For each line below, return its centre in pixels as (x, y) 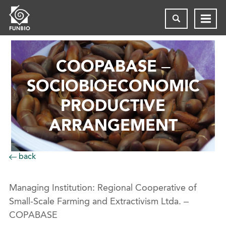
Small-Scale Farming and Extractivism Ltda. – (99, 201)
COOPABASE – (113, 66)
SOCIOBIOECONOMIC (113, 86)
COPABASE (33, 215)
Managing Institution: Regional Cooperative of (103, 188)
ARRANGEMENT (113, 125)
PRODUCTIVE (113, 105)
